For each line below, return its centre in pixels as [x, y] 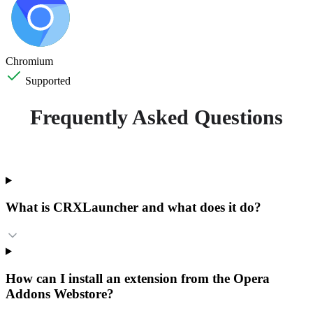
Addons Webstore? [60, 293]
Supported [46, 80]
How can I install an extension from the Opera [138, 278]
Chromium [29, 61]
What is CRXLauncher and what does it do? [133, 208]
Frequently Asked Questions [156, 117]
